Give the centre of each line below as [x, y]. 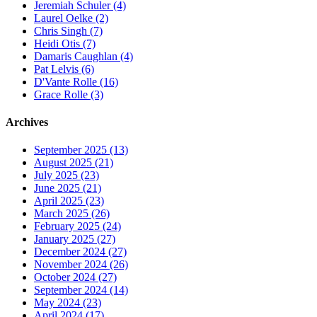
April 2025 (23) [69, 201]
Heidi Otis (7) [65, 43]
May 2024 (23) [68, 303]
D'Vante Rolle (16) [76, 81]
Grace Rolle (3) [69, 94]
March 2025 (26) [72, 214]
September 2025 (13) [81, 150]
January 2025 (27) [75, 239]
